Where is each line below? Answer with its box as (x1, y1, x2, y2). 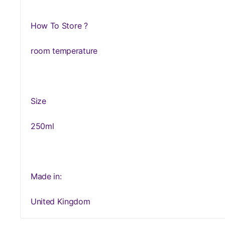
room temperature (31, 46, 97, 56)
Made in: (31, 171, 62, 181)
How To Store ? (31, 21, 88, 31)
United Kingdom (31, 196, 90, 206)
